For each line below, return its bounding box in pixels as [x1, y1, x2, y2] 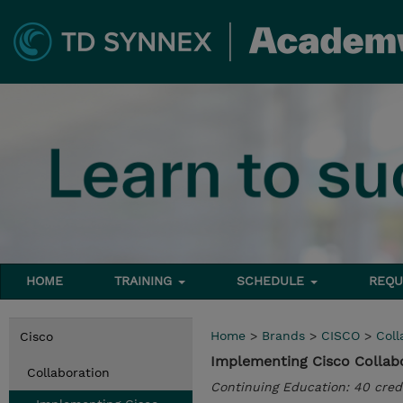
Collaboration [27, 365, 110, 380]
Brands [262, 328, 305, 343]
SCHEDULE [237, 273, 309, 288]
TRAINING [114, 273, 177, 288]
